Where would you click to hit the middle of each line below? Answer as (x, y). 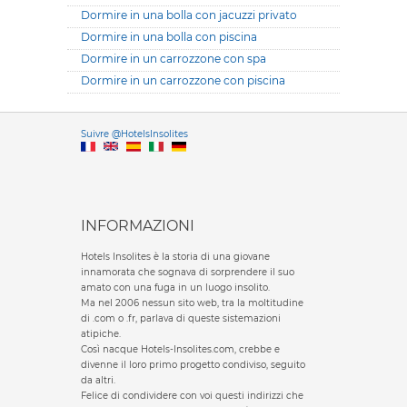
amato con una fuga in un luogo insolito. (175, 288)
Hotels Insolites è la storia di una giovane (175, 257)
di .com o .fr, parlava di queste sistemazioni (181, 318)
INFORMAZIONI (138, 226)
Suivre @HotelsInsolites (134, 134)
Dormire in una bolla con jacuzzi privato (189, 15)
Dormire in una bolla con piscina (169, 37)
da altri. (98, 380)
